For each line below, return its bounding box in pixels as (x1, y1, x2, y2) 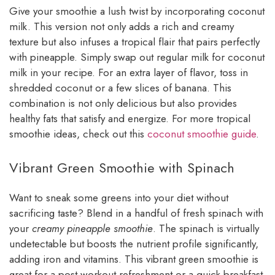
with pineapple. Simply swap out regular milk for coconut (9, 50, 265, 65)
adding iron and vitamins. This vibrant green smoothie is (9, 251, 258, 266)
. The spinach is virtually (153, 220, 259, 236)
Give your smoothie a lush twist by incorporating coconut (9, 4, 265, 19)
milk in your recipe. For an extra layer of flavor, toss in (9, 65, 248, 80)
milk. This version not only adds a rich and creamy (9, 19, 234, 34)
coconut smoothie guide (147, 126, 256, 142)
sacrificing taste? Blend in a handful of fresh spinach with (9, 205, 263, 220)
